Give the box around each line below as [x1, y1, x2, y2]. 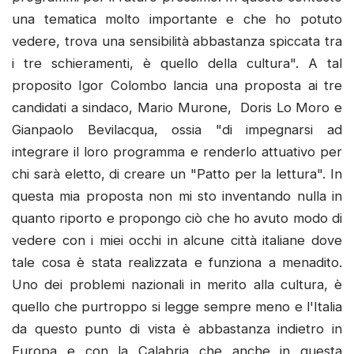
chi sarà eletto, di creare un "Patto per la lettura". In [12, 165, 342, 182]
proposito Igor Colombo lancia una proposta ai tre [12, 77, 342, 93]
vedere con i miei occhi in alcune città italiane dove [12, 232, 342, 248]
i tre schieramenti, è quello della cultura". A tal [12, 55, 342, 71]
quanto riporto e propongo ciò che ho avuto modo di [12, 209, 342, 226]
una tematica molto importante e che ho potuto [12, 10, 342, 27]
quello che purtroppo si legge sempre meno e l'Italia [12, 298, 342, 314]
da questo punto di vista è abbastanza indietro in [12, 320, 342, 337]
